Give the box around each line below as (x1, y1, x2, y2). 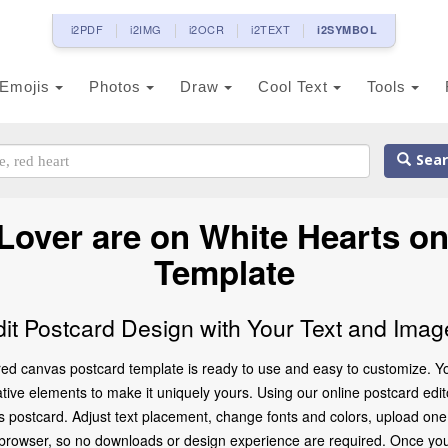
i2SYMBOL (317, 22, 378, 37)
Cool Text (258, 78, 333, 95)
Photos (89, 78, 146, 95)
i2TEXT (251, 21, 291, 37)
